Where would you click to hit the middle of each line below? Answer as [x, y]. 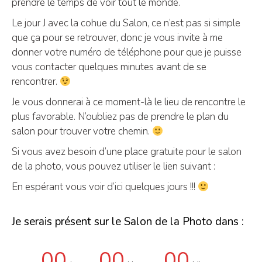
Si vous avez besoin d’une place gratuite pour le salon [127, 152]
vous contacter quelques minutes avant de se [109, 67]
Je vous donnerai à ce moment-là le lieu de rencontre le [129, 102]
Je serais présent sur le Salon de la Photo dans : [128, 222]
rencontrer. [36, 82]
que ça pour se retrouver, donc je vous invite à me [117, 38]
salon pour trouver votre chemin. [82, 131]
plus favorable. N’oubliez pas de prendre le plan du [120, 117]
